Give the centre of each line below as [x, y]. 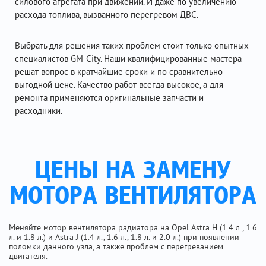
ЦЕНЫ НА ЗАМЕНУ [133, 172]
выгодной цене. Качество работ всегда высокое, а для [119, 85]
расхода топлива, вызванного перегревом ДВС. [107, 15]
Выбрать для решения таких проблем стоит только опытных [132, 45]
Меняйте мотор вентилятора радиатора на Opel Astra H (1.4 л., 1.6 [133, 227]
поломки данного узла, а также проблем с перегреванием [116, 246]
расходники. [39, 111]
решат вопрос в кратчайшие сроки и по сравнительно [119, 72]
